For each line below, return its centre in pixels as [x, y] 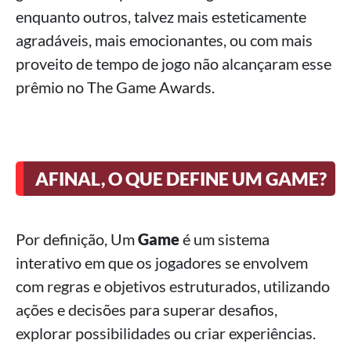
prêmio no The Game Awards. [115, 87]
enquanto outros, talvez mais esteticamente [161, 16]
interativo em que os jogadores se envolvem [162, 262]
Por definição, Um [77, 239]
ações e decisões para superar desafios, [147, 309]
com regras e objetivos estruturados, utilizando [173, 286]
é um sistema [224, 239]
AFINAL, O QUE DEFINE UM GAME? [181, 179]
